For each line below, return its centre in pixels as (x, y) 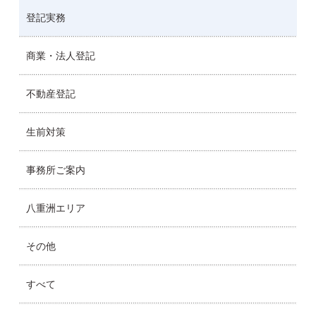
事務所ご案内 (55, 170)
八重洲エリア (55, 208)
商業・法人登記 (60, 55)
